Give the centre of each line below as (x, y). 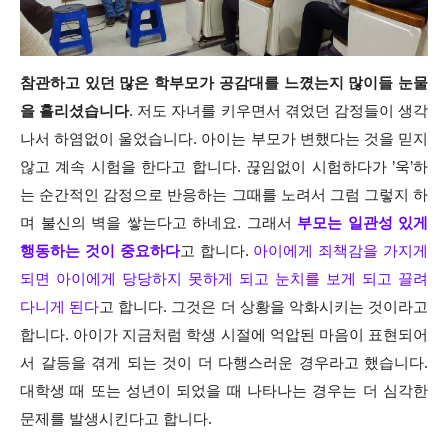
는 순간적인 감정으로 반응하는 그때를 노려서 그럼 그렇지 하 (224, 195)
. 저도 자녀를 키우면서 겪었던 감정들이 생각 (279, 111)
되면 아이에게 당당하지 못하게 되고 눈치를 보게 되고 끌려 (224, 279)
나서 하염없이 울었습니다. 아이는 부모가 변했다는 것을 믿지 (224, 139)
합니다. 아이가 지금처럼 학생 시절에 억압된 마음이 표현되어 (224, 335)
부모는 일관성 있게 (362, 223)
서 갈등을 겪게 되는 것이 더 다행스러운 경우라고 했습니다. (224, 363)
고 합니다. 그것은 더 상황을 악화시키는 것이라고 (264, 307)
